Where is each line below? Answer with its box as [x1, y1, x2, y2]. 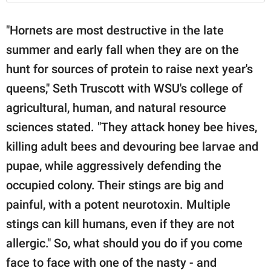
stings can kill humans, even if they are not [6, 216, 235, 231]
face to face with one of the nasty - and [6, 255, 217, 270]
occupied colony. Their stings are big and [6, 177, 224, 192]
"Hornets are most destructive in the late [6, 22, 224, 38]
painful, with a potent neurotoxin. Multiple [6, 197, 230, 212]
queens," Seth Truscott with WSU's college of [6, 80, 243, 96]
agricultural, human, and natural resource [6, 100, 226, 115]
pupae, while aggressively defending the [6, 158, 221, 173]
